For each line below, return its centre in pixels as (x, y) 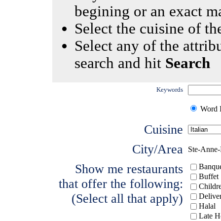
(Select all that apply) (127, 199)
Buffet (209, 176)
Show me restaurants (129, 169)
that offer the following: (121, 184)
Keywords (170, 90)
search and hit (120, 63)
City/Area (158, 149)
